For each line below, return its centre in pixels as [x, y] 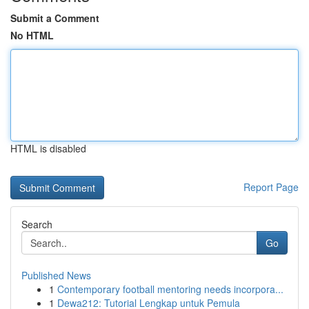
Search [37, 224]
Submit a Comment [55, 18]
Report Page [271, 187]
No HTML [32, 35]
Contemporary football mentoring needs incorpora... [170, 289]
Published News [56, 275]
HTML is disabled [48, 148]
